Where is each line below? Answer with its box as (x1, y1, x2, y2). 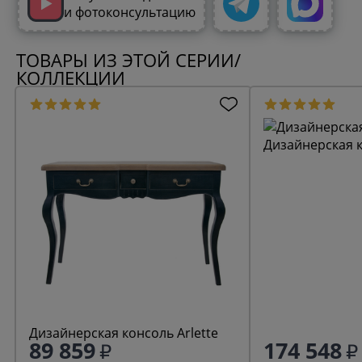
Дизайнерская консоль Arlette (29, 323, 218, 342)
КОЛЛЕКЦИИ (16, 65, 125, 90)
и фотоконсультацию (64, 3, 196, 22)
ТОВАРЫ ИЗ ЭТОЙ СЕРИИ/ (16, 47, 241, 73)
